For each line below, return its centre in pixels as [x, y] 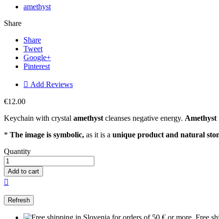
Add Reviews [51, 85]
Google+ [37, 58]
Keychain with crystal [39, 118]
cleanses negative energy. [144, 118]
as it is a [98, 135]
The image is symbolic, [47, 135]
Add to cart [23, 172]
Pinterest [37, 66]
